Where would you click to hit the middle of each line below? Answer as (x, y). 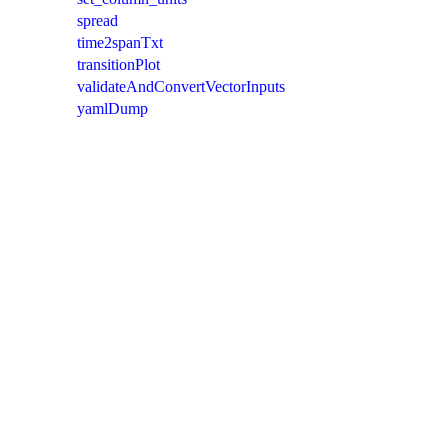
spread (97, 20)
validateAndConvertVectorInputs (181, 86)
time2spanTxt (120, 42)
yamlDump (112, 108)
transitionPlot (118, 64)
